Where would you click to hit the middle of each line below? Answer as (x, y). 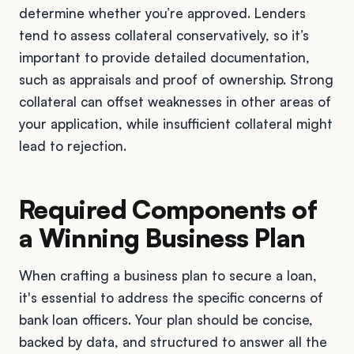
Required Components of (168, 209)
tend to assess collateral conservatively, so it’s (164, 35)
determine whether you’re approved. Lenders (162, 13)
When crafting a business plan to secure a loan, (168, 275)
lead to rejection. (73, 145)
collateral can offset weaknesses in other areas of (175, 101)
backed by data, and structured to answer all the (173, 341)
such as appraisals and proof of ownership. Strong (176, 79)
